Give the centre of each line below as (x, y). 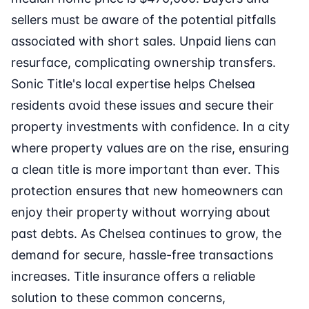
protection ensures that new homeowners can (147, 191)
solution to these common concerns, (118, 298)
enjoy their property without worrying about (141, 212)
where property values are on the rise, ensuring (150, 148)
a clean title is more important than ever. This (145, 170)
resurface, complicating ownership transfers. (143, 63)
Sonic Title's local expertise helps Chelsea (133, 84)
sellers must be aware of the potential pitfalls (143, 20)
